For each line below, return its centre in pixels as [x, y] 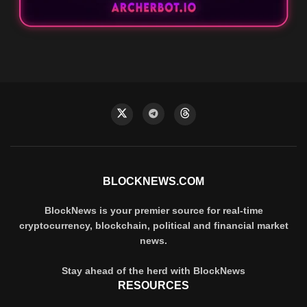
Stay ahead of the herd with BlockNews [153, 271]
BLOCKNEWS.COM [153, 182]
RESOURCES [153, 286]
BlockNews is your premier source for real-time [153, 211]
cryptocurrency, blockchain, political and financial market [153, 226]
